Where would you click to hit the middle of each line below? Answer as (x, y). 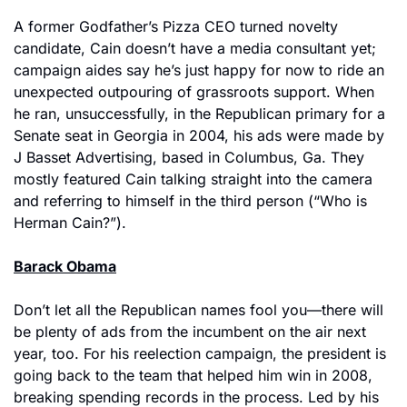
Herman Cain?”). (70, 223)
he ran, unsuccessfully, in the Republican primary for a (199, 114)
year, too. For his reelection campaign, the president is (200, 353)
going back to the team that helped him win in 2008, (193, 375)
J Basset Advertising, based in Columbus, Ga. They (189, 157)
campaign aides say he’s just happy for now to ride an (199, 70)
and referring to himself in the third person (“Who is (190, 201)
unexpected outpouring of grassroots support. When (194, 92)
